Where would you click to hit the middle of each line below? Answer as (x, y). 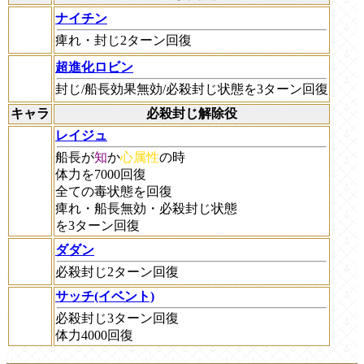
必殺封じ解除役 (192, 113)
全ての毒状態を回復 (114, 191)
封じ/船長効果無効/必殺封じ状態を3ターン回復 (192, 89)
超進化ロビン (94, 67)
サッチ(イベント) (105, 296)
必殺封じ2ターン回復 (117, 271)
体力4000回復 (94, 335)
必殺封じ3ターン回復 (117, 318)
